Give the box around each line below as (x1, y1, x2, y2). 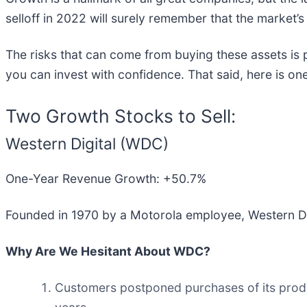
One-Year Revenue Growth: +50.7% (5, 171, 206, 186)
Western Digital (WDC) (5, 134, 169, 153)
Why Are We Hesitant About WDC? (5, 244, 210, 259)
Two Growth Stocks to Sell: (5, 104, 236, 127)
